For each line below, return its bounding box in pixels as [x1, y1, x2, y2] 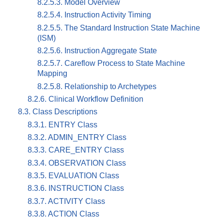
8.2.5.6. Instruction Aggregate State [37, 46, 157, 55]
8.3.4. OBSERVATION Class [28, 158, 126, 167]
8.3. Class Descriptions [18, 108, 97, 116]
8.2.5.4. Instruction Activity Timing [37, 11, 151, 19]
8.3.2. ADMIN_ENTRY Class [28, 133, 126, 141]
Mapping [37, 69, 67, 78]
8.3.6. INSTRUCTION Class [28, 184, 124, 193]
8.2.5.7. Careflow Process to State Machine [37, 59, 185, 68]
